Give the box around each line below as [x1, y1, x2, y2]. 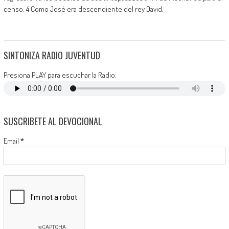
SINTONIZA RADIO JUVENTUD [3, 49, 100, 62]
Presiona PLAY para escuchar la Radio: [3, 70, 117, 80]
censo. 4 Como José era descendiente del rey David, [3, 4, 164, 14]
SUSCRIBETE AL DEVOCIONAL [3, 114, 102, 128]
